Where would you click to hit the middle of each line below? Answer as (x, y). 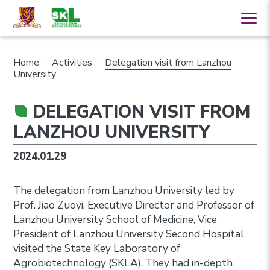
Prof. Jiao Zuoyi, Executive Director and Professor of (134, 205)
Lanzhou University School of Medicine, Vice (115, 219)
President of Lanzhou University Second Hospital (129, 234)
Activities (72, 62)
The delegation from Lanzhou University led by (124, 190)
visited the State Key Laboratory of (97, 248)
